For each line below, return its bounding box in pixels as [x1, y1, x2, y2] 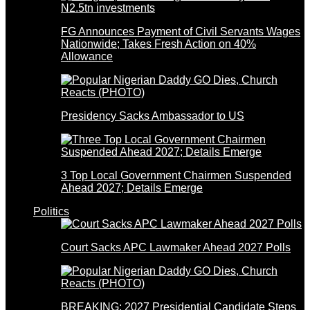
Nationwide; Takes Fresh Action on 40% [61, 37, 256, 50]
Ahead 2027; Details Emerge [61, 181, 203, 194]
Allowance [61, 50, 113, 62]
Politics [33, 205, 69, 217]
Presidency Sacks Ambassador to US [61, 109, 244, 122]
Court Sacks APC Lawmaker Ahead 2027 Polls [61, 241, 291, 253]
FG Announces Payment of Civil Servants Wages [61, 25, 300, 37]
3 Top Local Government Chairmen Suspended [61, 169, 291, 181]
